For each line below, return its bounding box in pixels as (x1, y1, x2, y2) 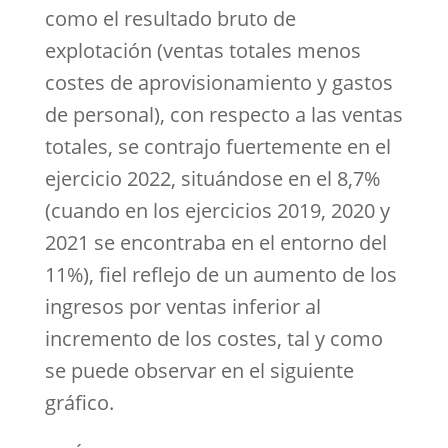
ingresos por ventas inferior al (44, 293, 321, 320)
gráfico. (44, 389, 114, 416)
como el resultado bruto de (44, 5, 296, 32)
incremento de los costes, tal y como (44, 325, 383, 352)
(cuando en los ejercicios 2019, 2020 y (44, 197, 390, 224)
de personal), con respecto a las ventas (44, 101, 403, 128)
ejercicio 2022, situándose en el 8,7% (44, 165, 380, 192)
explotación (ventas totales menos (44, 37, 361, 64)
